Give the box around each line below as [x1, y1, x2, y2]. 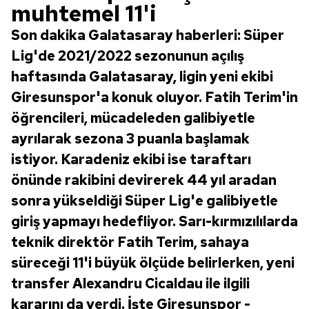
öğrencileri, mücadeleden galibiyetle [11, 109, 255, 127]
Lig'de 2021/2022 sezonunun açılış [11, 47, 244, 65]
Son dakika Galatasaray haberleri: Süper [11, 26, 284, 44]
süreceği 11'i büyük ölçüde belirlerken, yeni [11, 254, 295, 272]
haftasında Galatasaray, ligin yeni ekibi [11, 68, 273, 86]
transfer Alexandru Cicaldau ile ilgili [11, 275, 250, 292]
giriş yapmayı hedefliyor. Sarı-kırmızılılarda [11, 212, 298, 230]
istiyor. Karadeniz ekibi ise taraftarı [11, 150, 251, 168]
